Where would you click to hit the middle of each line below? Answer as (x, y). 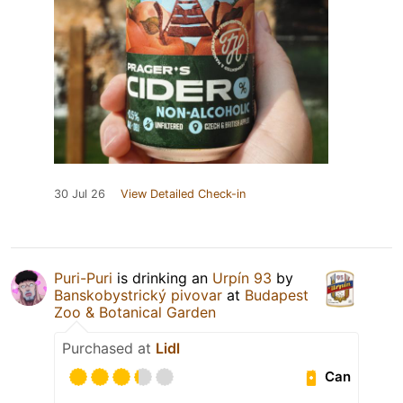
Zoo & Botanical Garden (135, 312)
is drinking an (162, 278)
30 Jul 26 (80, 193)
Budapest (277, 295)
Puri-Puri (83, 278)
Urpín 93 (242, 278)
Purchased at (109, 348)
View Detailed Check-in (183, 193)
